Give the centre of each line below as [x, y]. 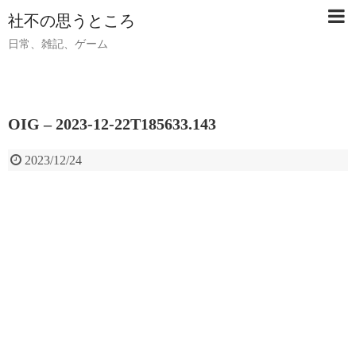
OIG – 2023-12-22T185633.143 [112, 124]
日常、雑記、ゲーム [58, 44]
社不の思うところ [72, 21]
